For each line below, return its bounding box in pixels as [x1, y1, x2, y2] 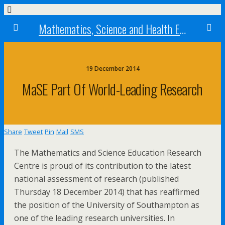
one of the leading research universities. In [14, 212, 175, 223]
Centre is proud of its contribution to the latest [14, 160, 191, 171]
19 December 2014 [85, 64, 140, 73]
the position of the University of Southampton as [14, 199, 199, 210]
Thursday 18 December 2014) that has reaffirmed [14, 186, 199, 197]
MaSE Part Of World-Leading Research [22, 78, 203, 99]
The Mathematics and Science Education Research [14, 147, 201, 158]
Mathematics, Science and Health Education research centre [180, 20, 186, 38]
